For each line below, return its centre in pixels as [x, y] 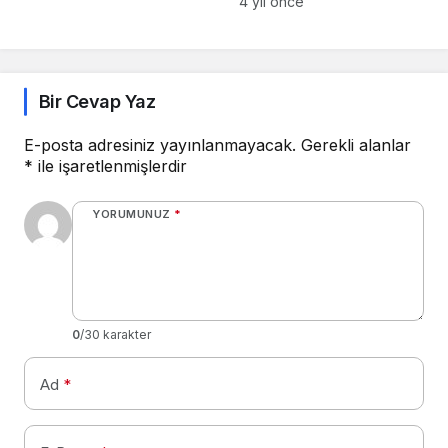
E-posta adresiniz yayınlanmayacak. [160, 145]
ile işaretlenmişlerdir [110, 166]
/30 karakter [115, 335]
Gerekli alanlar [356, 145]
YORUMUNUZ [131, 214]
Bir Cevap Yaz [97, 102]
